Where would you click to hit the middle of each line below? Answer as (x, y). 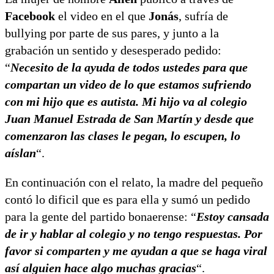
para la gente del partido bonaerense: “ (101, 216)
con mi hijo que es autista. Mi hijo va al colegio (126, 101)
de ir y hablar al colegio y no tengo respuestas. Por (134, 233)
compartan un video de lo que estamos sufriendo (128, 84)
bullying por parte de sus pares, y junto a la (112, 33)
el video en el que (102, 16)
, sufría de (203, 16)
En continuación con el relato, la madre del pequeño (134, 182)
